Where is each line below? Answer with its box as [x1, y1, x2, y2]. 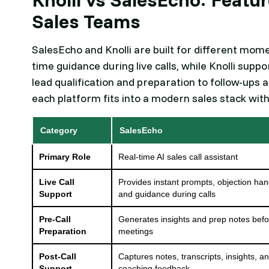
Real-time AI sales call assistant [118, 152, 238, 162]
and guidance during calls [118, 189, 216, 199]
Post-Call [39, 252, 77, 262]
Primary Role [39, 152, 91, 162]
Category [40, 125, 78, 136]
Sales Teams [32, 9, 141, 34]
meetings [118, 226, 154, 237]
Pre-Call [39, 214, 71, 225]
